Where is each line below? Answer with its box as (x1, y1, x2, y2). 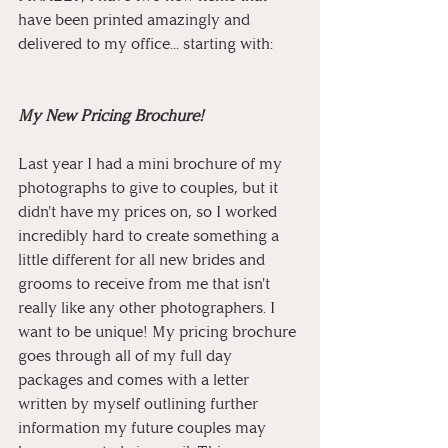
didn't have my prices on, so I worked (18, 202, 281, 221)
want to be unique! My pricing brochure (18, 322, 300, 341)
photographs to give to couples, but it (18, 178, 282, 197)
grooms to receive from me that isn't (18, 274, 274, 293)
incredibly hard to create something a (18, 226, 283, 245)
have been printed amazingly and (18, 10, 254, 29)
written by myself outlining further (18, 394, 262, 413)
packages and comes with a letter (18, 370, 253, 389)
